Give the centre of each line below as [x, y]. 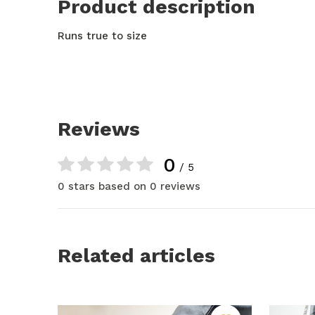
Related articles [136, 255]
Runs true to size [102, 36]
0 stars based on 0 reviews [129, 186]
